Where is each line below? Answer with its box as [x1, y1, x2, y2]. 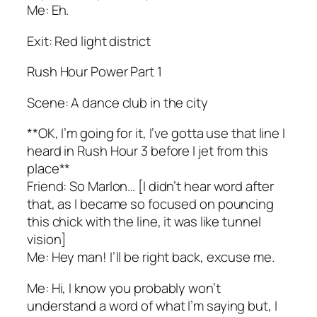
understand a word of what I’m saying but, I [27, 296, 277, 315]
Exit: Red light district [27, 31, 151, 50]
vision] [27, 230, 67, 249]
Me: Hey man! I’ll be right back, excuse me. [27, 248, 275, 267]
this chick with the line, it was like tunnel [27, 212, 261, 231]
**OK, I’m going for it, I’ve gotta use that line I [27, 124, 285, 143]
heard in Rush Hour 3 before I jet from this [27, 142, 268, 161]
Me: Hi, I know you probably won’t [27, 278, 221, 297]
